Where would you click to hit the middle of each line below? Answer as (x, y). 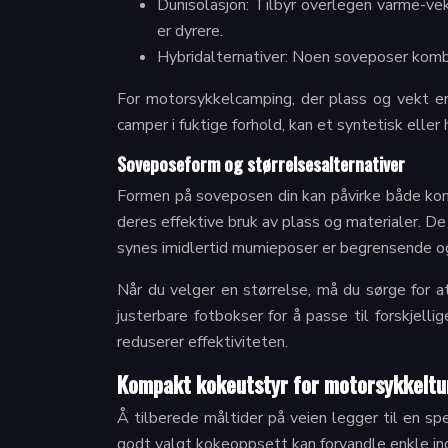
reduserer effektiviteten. (202, 342)
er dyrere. (190, 31)
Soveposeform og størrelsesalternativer (261, 164)
